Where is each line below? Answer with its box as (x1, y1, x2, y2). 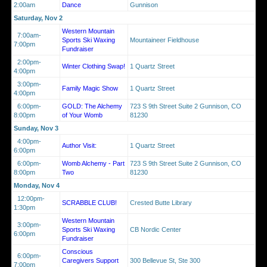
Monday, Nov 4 (14, 181, 60, 189)
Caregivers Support (62, 256, 119, 264)
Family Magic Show (62, 84, 118, 92)
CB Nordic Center (130, 225, 181, 233)
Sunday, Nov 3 (14, 124, 58, 132)
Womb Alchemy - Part (62, 159, 125, 167)
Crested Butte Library (130, 198, 192, 206)
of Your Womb (62, 111, 103, 119)
